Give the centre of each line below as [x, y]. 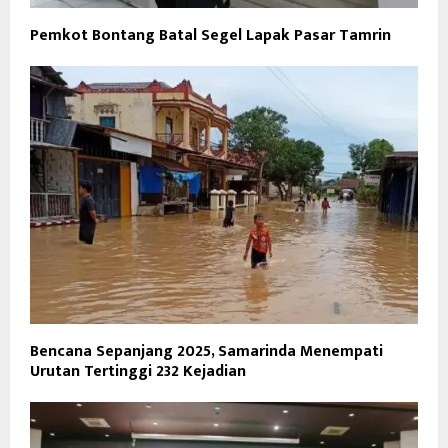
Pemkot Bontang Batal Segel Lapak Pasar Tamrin [210, 35]
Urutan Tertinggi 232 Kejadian [138, 372]
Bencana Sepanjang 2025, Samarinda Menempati [206, 352]
